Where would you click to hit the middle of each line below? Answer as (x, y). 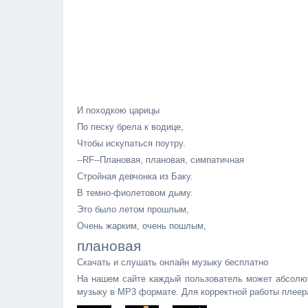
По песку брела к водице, (130, 127)
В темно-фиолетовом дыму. (135, 193)
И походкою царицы (118, 110)
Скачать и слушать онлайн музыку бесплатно (173, 262)
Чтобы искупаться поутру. (131, 143)
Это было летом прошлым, (133, 209)
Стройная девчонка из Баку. (135, 176)
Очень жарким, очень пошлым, (142, 226)
